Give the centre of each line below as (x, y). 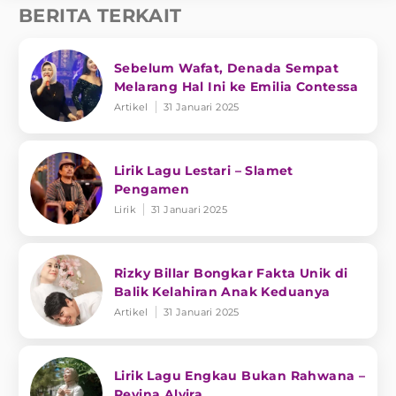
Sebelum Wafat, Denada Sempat (227, 68)
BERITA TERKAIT (100, 16)
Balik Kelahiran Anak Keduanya (222, 291)
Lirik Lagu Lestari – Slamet (204, 170)
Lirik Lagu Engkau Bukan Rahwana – (240, 375)
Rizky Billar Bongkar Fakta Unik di (231, 273)
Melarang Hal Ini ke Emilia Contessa (236, 86)
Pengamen (152, 189)
